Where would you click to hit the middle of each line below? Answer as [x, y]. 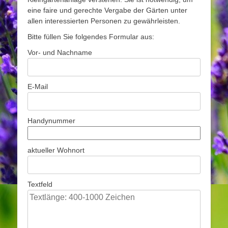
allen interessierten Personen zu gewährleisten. [104, 21]
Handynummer [51, 120]
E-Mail [38, 86]
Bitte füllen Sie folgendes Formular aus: [91, 36]
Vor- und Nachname [60, 52]
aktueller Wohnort [56, 150]
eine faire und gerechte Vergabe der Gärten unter [107, 10]
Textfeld [40, 184]
